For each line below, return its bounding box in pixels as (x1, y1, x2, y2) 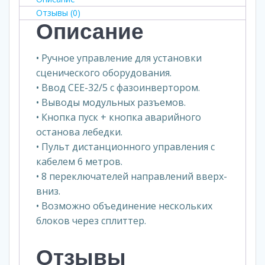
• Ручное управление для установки (36, 51, 202, 64)
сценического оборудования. (36, 66, 172, 79)
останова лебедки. (36, 125, 122, 138)
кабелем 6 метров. (36, 155, 122, 168)
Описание (36, 17, 144, 44)
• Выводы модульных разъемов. (36, 96, 186, 109)
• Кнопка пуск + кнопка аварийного (36, 111, 201, 124)
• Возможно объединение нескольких (36, 199, 212, 212)
